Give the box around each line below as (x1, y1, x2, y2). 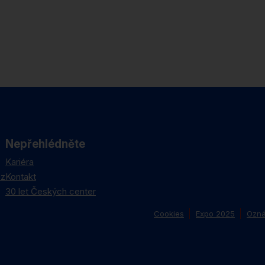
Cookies (154, 208, 184, 218)
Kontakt (5, 171, 36, 182)
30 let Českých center (5, 186, 96, 197)
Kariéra (5, 156, 34, 167)
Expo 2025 (196, 208, 235, 218)
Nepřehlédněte (5, 137, 85, 151)
